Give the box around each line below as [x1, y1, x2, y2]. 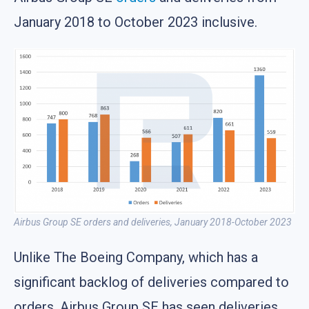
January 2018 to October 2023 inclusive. [14, 14, 257, 31]
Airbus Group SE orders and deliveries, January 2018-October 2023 [14, 216, 292, 228]
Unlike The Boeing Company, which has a [14, 248, 258, 266]
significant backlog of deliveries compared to [14, 273, 289, 290]
